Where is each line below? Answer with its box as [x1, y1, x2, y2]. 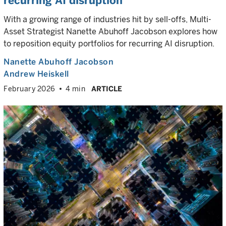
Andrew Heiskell [4, 69, 69, 79]
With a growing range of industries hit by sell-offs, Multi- [4, 15, 211, 24]
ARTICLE [91, 85, 122, 93]
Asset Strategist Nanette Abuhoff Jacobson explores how [4, 27, 217, 36]
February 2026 [4, 85, 55, 93]
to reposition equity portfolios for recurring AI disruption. [4, 39, 214, 48]
